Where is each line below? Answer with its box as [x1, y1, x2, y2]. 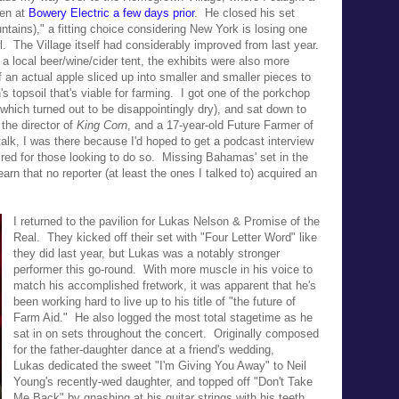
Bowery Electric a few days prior [28, 5, 194, 20]
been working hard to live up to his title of [13, 294, 229, 308]
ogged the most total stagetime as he [120, 310, 313, 324]
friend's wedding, [189, 342, 274, 356]
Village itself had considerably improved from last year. [37, 37, 319, 52]
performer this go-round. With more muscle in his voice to [13, 262, 313, 276]
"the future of [229, 294, 296, 308]
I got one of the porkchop [181, 85, 310, 100]
